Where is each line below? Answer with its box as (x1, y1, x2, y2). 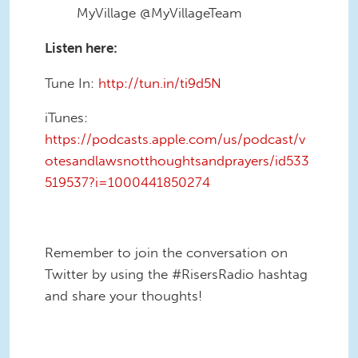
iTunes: (45, 109, 88, 126)
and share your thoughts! (45, 288, 202, 304)
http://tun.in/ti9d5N (98, 74, 221, 91)
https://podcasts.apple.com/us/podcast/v (45, 131, 305, 148)
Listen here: (45, 39, 117, 56)
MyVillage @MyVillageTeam (77, 5, 242, 22)
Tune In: (45, 74, 98, 91)
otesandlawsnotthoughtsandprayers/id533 (45, 153, 309, 169)
